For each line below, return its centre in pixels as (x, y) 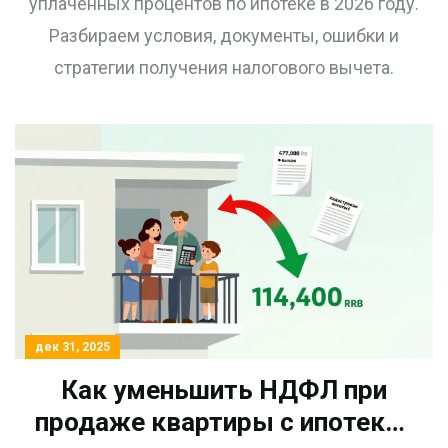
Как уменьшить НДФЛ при (224, 390)
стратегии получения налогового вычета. (224, 68)
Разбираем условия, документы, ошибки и (224, 36)
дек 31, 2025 (72, 347)
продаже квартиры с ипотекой (224, 422)
